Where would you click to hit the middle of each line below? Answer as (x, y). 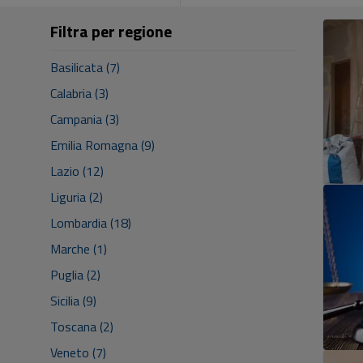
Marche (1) (79, 249)
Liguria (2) (77, 197)
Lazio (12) (77, 171)
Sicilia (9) (73, 301)
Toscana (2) (82, 327)
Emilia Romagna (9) (102, 145)
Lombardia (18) (91, 223)
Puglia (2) (75, 275)
